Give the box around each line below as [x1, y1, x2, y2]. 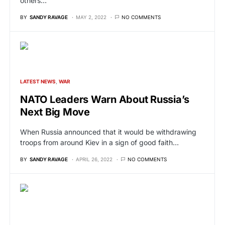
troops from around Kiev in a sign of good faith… [20, 138, 179, 147]
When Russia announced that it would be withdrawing [20, 128, 196, 136]
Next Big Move [20, 106, 90, 118]
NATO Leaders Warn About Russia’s [20, 93, 189, 105]
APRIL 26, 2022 [76, 156, 113, 162]
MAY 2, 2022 [76, 14, 106, 20]
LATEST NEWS [20, 78, 56, 84]
